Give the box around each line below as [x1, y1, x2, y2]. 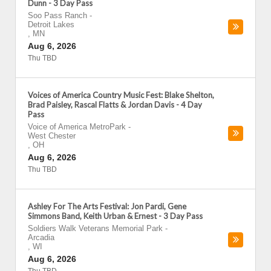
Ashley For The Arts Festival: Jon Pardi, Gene [28, 201, 186, 211]
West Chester [28, 131, 76, 140]
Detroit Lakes [28, 20, 74, 29]
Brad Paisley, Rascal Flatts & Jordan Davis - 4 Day [28, 100, 202, 109]
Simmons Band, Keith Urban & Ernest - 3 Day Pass [28, 211, 203, 221]
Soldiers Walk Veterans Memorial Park [28, 224, 163, 233]
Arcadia [28, 233, 54, 242]
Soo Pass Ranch [28, 11, 87, 20]
